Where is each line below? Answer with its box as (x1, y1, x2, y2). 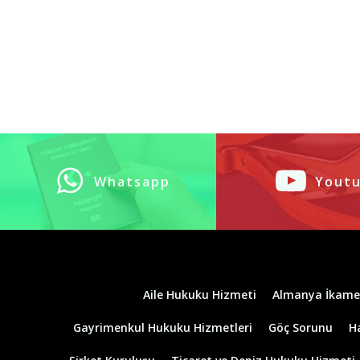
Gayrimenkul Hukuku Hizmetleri (72, 319, 252, 335)
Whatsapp (93, 172, 170, 190)
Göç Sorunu (268, 319, 333, 335)
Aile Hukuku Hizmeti (143, 286, 256, 302)
